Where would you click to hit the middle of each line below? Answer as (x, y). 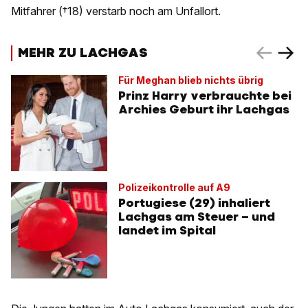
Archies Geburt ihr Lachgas (204, 110)
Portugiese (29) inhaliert (194, 203)
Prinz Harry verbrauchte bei (205, 96)
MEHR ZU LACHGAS (82, 52)
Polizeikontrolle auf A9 (174, 188)
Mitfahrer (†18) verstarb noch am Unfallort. (116, 11)
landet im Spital (167, 231)
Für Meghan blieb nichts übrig (191, 80)
